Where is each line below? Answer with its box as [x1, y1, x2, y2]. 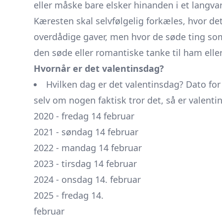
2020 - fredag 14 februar [34, 110, 134, 122]
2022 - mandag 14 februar [34, 142, 142, 154]
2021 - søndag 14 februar [34, 126, 138, 138]
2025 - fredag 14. [34, 189, 104, 201]
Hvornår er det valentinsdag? [34, 62, 164, 74]
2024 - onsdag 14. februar [34, 173, 141, 185]
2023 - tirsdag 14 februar [34, 158, 137, 169]
